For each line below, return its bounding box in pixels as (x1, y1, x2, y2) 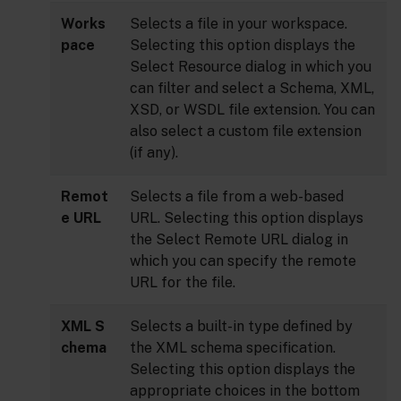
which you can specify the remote (130, 252, 356, 270)
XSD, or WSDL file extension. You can (130, 101, 375, 119)
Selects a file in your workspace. (130, 15, 347, 33)
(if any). (130, 144, 178, 162)
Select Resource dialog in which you (130, 58, 371, 76)
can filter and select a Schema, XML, (130, 80, 374, 98)
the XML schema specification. (130, 339, 336, 357)
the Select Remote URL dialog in (130, 231, 348, 249)
